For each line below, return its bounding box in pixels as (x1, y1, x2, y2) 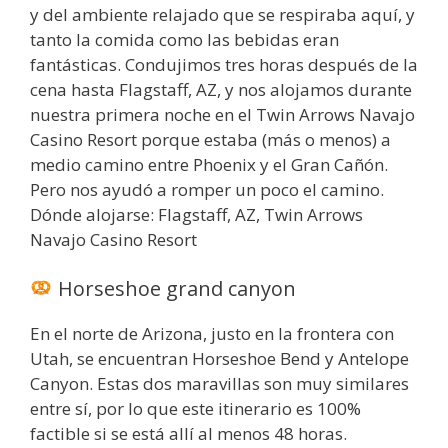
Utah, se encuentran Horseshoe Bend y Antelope (30, 347, 409, 371)
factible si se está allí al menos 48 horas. (30, 422, 347, 446)
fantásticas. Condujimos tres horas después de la (30, 52, 418, 76)
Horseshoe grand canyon (52, 275, 296, 303)
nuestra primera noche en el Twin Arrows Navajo (30, 102, 415, 126)
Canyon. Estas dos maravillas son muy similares (30, 372, 409, 396)
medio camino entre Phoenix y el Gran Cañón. (30, 152, 388, 176)
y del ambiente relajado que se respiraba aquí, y (30, 2, 415, 26)
